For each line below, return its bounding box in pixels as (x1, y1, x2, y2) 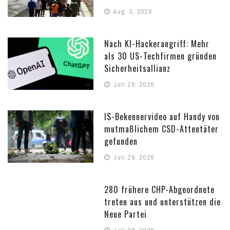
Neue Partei (104, 207, 147, 220)
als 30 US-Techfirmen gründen (104, 50, 217, 62)
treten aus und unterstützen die (104, 195, 221, 208)
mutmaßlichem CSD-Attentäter (104, 122, 219, 135)
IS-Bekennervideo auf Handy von (104, 110, 220, 123)
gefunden (104, 135, 138, 147)
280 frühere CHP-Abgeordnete (104, 183, 215, 196)
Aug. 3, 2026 (111, 7, 152, 16)
